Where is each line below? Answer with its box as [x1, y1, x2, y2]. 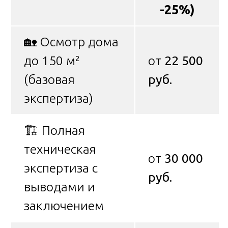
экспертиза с [24, 160, 98, 175]
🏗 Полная [24, 123, 85, 137]
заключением [24, 198, 104, 213]
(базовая [24, 72, 75, 87]
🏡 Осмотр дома [24, 34, 119, 49]
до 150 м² [24, 53, 80, 68]
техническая [24, 141, 96, 156]
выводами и [24, 179, 95, 194]
